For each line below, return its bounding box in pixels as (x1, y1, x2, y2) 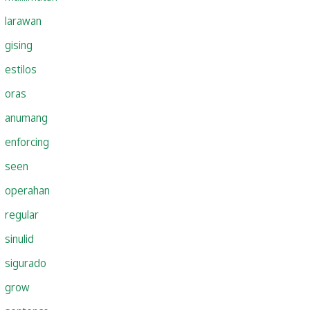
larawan (5, 12, 42, 28)
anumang (5, 109, 48, 125)
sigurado (5, 255, 46, 271)
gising (5, 37, 33, 53)
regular (5, 206, 39, 222)
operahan (5, 182, 50, 198)
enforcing (5, 134, 49, 149)
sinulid (5, 230, 34, 246)
